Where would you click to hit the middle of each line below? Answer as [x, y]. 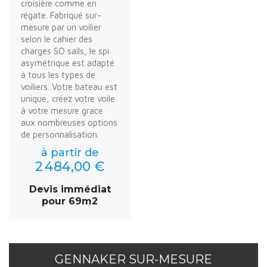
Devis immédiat [70, 189]
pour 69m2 [70, 201]
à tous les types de [58, 74]
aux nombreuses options [69, 122]
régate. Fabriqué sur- [61, 15]
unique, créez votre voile [68, 98]
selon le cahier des [57, 39]
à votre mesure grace [62, 110]
